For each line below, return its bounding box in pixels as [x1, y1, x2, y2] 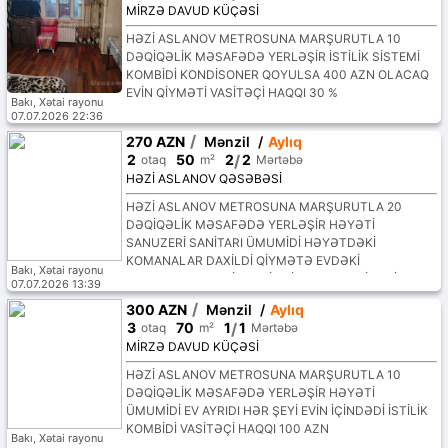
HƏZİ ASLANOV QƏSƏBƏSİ [125, 171, 282, 187]
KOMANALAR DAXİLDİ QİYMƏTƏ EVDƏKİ [125, 253, 360, 269]
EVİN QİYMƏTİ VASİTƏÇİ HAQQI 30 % [125, 85, 338, 101]
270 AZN [125, 133, 185, 151]
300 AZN [125, 301, 187, 319]
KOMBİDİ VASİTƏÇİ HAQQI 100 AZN [125, 421, 329, 437]
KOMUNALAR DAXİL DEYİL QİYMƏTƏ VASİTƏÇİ [125, 271, 397, 287]
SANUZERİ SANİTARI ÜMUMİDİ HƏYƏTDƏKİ [125, 235, 376, 251]
